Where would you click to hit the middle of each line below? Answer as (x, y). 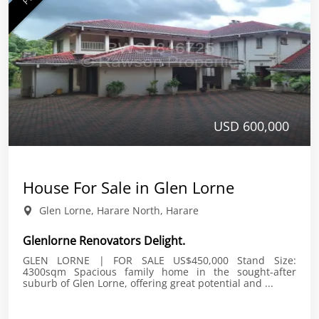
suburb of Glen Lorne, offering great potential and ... (148, 283)
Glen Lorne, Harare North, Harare (117, 210)
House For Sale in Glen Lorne (129, 187)
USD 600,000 (251, 126)
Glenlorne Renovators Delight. (104, 241)
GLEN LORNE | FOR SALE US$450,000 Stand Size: (98, 260)
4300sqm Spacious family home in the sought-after (48, 272)
